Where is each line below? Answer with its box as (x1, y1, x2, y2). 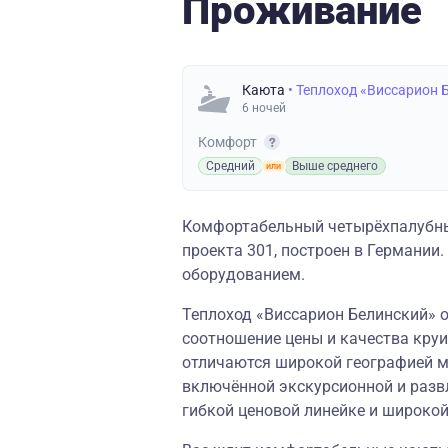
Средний (206, 159, 255, 173)
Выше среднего (292, 159, 378, 173)
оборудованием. (182, 265, 305, 284)
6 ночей (242, 101, 286, 115)
